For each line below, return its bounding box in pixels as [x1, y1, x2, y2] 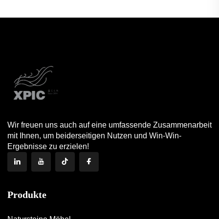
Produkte [7, 189, 46, 200]
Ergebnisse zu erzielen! [7, 142, 89, 151]
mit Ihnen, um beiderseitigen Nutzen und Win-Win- [7, 131, 181, 140]
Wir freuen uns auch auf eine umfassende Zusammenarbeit [7, 120, 212, 129]
